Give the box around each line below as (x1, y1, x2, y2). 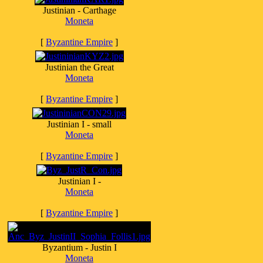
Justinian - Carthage (42, 5, 116, 15)
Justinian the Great (45, 62, 114, 72)
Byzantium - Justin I (42, 242, 117, 252)
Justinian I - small (47, 119, 112, 129)
